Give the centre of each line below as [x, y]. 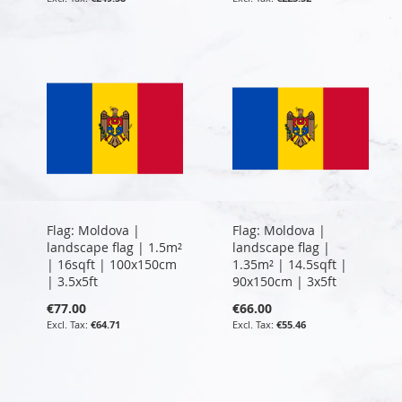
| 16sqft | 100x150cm [112, 264]
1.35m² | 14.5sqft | [289, 264]
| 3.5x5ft [72, 281]
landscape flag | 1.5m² [114, 247]
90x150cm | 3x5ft [284, 281]
